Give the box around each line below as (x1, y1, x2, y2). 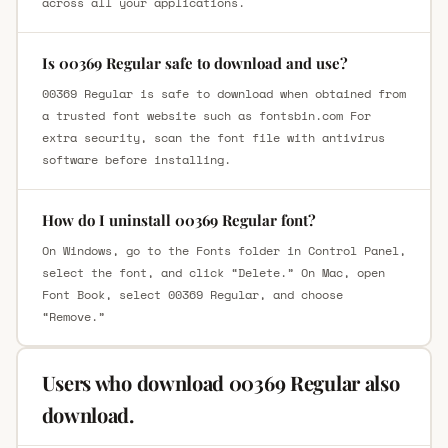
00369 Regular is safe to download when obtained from (41, 84, 406, 102)
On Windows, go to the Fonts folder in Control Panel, (41, 241, 406, 259)
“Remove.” (41, 307, 105, 325)
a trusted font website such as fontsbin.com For (41, 106, 371, 124)
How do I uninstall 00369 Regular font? (41, 209, 316, 230)
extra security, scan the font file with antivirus (41, 128, 385, 146)
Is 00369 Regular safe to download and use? (41, 52, 348, 73)
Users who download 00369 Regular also (41, 368, 400, 396)
